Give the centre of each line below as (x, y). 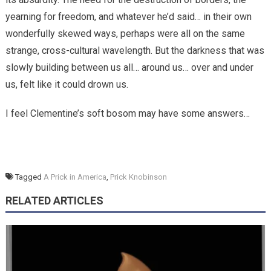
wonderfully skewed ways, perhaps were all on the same (125, 33)
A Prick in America (75, 177)
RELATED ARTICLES (54, 200)
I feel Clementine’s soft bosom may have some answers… (127, 113)
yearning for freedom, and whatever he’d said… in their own (128, 16)
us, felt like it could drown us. (67, 84)
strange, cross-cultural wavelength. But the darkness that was (135, 50)
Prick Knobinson (138, 177)
